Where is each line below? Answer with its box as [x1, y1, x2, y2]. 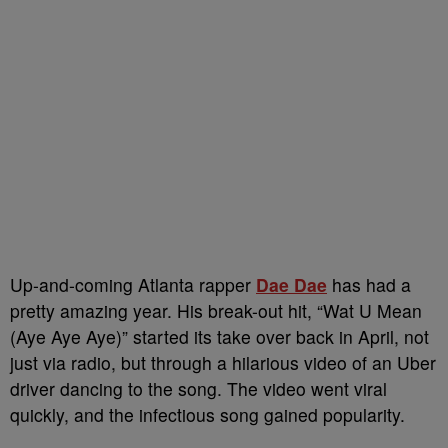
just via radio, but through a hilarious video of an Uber [10, 350, 436, 375]
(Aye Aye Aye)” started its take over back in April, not [10, 324, 429, 349]
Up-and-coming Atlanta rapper [10, 272, 256, 297]
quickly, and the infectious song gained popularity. [10, 402, 405, 427]
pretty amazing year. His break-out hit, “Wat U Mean [10, 298, 422, 323]
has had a [327, 272, 411, 297]
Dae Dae [256, 272, 327, 297]
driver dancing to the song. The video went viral [10, 376, 387, 401]
